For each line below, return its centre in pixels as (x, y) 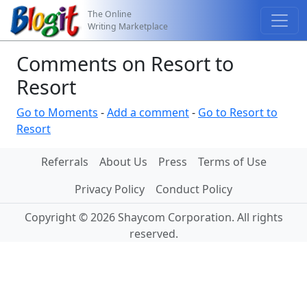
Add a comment (148, 112)
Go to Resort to (238, 112)
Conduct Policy (194, 189)
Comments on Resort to (125, 63)
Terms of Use (232, 162)
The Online (110, 14)
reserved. (153, 234)
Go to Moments (57, 112)
